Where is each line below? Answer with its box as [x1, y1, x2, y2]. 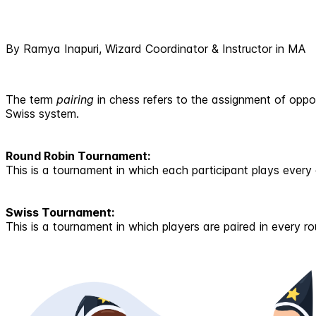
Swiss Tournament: [6, 205, 114, 220]
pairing [56, 92, 94, 107]
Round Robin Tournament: [6, 149, 150, 164]
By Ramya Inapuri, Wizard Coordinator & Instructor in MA [6, 42, 305, 56]
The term [6, 92, 56, 107]
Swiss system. [6, 107, 79, 121]
